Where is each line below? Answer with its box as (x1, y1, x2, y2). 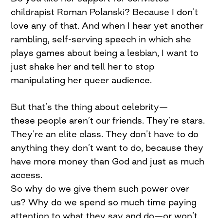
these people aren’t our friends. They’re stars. (11, 115, 205, 126)
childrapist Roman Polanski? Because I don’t (11, 6, 199, 17)
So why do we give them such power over (11, 183, 190, 194)
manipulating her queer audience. (11, 74, 152, 85)
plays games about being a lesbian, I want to (11, 47, 199, 58)
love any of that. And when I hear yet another (11, 20, 204, 31)
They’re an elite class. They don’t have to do (11, 128, 199, 139)
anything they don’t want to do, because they (11, 142, 204, 153)
